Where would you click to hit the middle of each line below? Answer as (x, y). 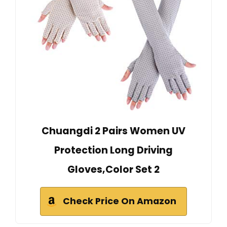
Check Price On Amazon (120, 201)
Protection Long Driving (113, 150)
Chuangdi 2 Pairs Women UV (113, 131)
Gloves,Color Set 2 (113, 169)
